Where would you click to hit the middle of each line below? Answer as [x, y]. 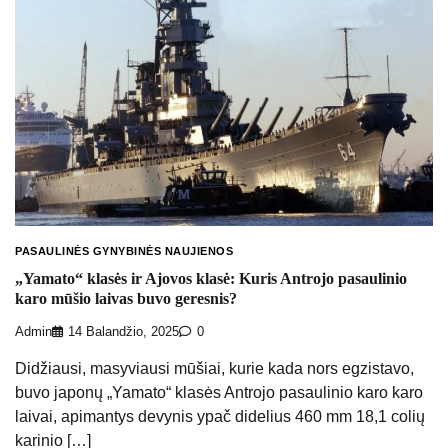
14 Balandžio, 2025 [123, 331]
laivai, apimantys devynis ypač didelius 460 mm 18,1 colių [220, 416]
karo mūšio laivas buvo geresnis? [126, 299]
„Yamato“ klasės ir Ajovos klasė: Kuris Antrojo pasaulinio [211, 279]
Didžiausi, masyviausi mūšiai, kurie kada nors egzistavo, [214, 368]
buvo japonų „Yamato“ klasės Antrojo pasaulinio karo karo [219, 392]
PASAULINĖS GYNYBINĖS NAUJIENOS [124, 250]
